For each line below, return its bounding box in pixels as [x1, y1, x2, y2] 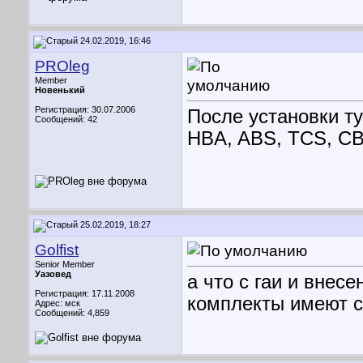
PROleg [35, 58, 90, 75]
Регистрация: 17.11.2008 [35, 288, 135, 298]
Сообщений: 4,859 [35, 308, 109, 318]
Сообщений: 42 [35, 114, 97, 124]
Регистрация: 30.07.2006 [35, 105, 135, 114]
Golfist [35, 241, 79, 258]
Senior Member [35, 259, 95, 269]
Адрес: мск [35, 298, 80, 308]
